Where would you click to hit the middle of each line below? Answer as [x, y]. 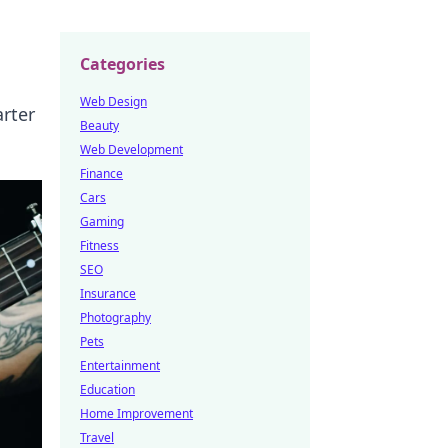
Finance [101, 173]
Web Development [131, 149]
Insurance [108, 293]
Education [107, 389]
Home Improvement [136, 413]
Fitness [99, 245]
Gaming [102, 221]
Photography [115, 317]
